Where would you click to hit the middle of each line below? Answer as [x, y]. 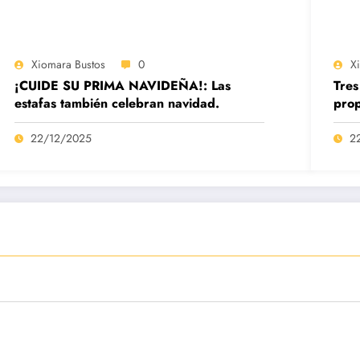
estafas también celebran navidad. [117, 103]
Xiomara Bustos [69, 64]
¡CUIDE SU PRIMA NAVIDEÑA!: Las [123, 85]
